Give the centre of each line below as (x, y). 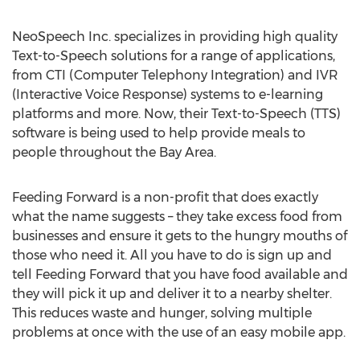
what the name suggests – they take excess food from (177, 217)
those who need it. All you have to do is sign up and (172, 255)
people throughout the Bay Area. (114, 152)
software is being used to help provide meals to (159, 133)
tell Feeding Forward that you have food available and (180, 274)
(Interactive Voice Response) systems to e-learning (168, 94)
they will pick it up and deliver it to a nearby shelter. (172, 294)
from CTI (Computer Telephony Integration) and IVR (175, 75)
